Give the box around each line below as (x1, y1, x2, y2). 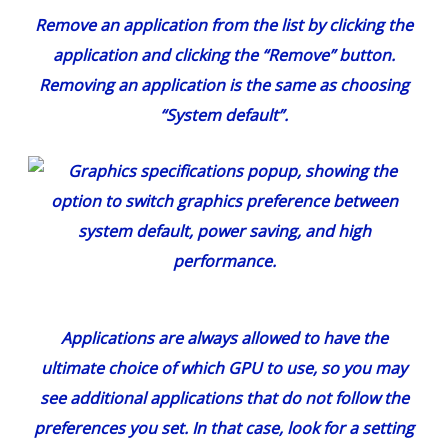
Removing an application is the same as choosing (39, 74, 409, 97)
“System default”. (160, 104, 288, 127)
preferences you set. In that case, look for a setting (34, 417, 414, 440)
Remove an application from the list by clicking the (35, 14, 413, 37)
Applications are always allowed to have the (60, 327, 388, 350)
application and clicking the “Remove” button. (53, 44, 395, 67)
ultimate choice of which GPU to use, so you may (41, 357, 407, 380)
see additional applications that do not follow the (39, 387, 409, 410)
